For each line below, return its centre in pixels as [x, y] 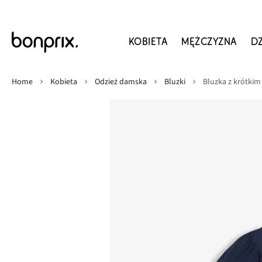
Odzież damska [121, 82]
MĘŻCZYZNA [209, 42]
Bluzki [175, 82]
